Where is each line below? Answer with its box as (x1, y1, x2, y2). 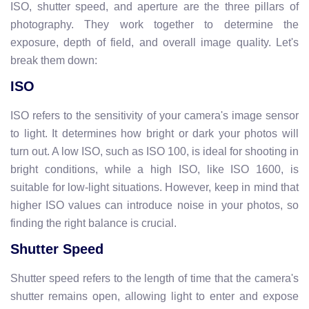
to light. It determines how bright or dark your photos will (10, 128, 299, 139)
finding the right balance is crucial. (10, 217, 177, 229)
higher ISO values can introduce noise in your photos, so (10, 199, 299, 211)
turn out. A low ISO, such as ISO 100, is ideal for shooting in (10, 146, 299, 157)
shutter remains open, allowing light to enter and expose (10, 290, 299, 302)
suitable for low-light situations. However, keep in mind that (10, 181, 299, 193)
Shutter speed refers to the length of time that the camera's (10, 272, 299, 284)
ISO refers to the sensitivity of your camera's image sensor (10, 110, 299, 121)
